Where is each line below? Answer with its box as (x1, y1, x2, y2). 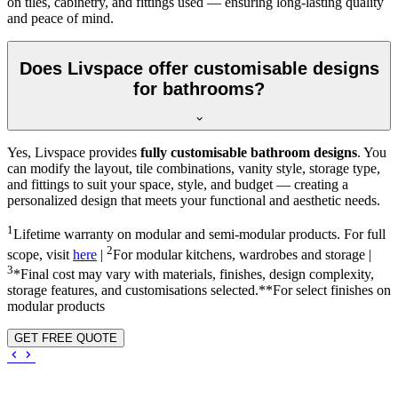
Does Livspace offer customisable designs (19, 58, 379, 78)
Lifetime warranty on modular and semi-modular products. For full (13, 227, 386, 243)
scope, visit (7, 247, 73, 262)
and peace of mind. (7, 11, 114, 27)
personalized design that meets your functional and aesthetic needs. (7, 193, 380, 209)
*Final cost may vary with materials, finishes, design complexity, (13, 267, 374, 283)
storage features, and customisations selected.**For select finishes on (7, 283, 391, 298)
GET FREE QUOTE (14, 331, 117, 346)
